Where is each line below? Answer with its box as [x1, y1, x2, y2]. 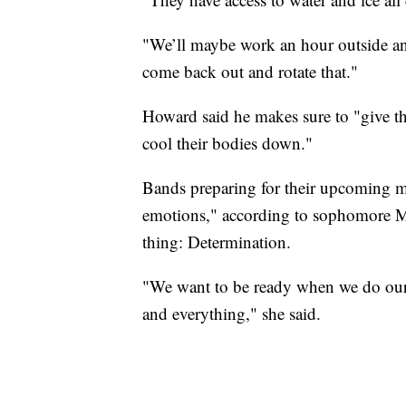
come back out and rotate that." [142, 59, 363, 82]
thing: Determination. [142, 229, 291, 253]
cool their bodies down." [142, 130, 313, 154]
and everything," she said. [142, 301, 321, 324]
